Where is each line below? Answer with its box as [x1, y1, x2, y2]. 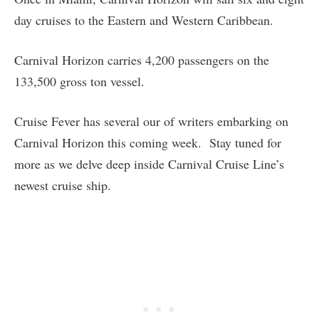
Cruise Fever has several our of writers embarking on [14, 112, 288, 130]
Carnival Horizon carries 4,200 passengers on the [14, 51, 269, 68]
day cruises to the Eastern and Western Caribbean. [14, 11, 273, 28]
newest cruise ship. [14, 176, 111, 194]
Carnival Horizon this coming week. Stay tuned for [14, 133, 281, 151]
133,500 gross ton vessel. [14, 72, 145, 90]
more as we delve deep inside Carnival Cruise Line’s [14, 155, 284, 172]
